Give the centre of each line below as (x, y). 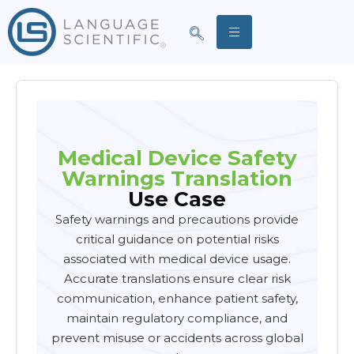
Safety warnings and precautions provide (177, 219)
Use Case (177, 199)
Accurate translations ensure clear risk (177, 279)
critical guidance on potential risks (177, 239)
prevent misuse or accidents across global (177, 338)
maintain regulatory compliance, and (177, 318)
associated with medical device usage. (177, 259)
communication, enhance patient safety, (177, 298)
